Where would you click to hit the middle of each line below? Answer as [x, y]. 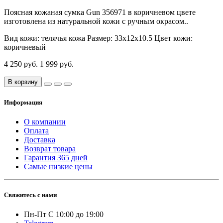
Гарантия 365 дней [56, 157]
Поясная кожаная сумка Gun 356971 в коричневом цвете [100, 12]
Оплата [36, 130]
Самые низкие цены [58, 166]
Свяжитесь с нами [30, 195]
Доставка [40, 139]
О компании [45, 121]
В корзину [23, 82]
